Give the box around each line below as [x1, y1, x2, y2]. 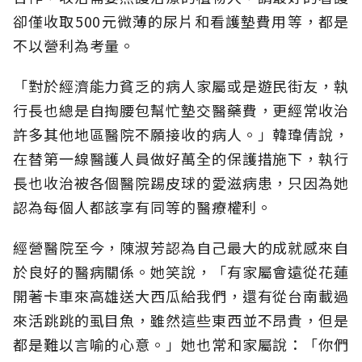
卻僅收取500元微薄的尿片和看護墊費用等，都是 [13, 10, 349, 32]
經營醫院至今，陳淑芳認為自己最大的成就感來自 [13, 236, 349, 258]
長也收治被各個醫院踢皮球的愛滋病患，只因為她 [13, 171, 349, 193]
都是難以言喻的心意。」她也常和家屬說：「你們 [13, 333, 349, 355]
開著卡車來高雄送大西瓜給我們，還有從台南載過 [13, 284, 349, 306]
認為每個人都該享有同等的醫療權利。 [13, 196, 273, 217]
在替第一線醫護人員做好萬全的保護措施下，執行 [13, 147, 349, 169]
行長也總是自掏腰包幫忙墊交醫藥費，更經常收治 [13, 99, 349, 120]
